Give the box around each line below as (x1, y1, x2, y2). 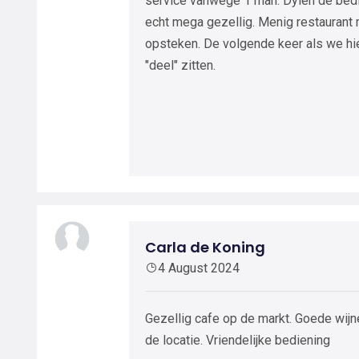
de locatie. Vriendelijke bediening (145, 333, 330, 348)
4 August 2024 (158, 260, 240, 276)
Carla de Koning (145, 237, 265, 257)
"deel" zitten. (145, 58, 216, 73)
